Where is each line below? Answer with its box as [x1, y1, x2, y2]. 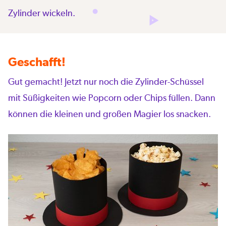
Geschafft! [8, 54, 66, 69]
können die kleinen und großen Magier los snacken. [8, 108, 211, 119]
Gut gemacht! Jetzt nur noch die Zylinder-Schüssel [8, 76, 204, 87]
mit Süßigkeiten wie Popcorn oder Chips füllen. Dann [8, 92, 215, 103]
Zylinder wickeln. [8, 7, 75, 18]
